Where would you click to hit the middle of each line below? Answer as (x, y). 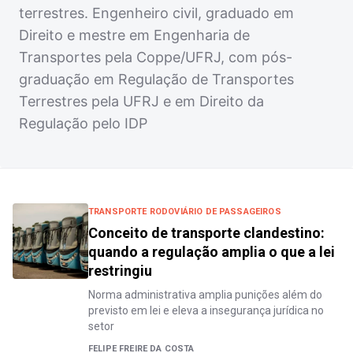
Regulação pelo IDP (83, 123)
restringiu (120, 271)
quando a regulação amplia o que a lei (212, 252)
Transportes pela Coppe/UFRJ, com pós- (156, 57)
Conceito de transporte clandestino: (206, 233)
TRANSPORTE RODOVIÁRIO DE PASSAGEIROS (185, 212)
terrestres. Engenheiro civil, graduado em (156, 13)
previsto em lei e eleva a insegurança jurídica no (206, 310)
